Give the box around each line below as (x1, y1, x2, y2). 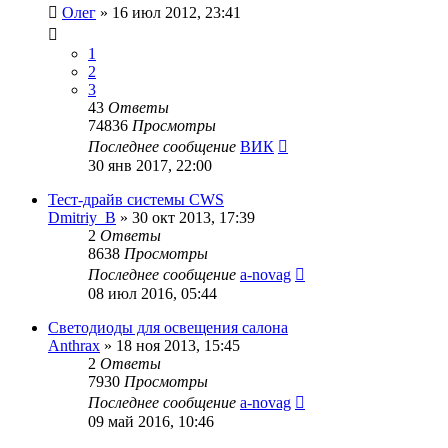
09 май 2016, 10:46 (88, 412, 214, 430)
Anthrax (48, 336, 100, 354)
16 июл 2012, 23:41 (112, 3, 241, 21)
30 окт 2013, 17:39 (132, 208, 255, 226)
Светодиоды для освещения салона (48, 318, 288, 336)
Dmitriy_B (48, 208, 116, 226)
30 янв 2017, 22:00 (88, 156, 212, 174)
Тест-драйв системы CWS (48, 190, 224, 208)
